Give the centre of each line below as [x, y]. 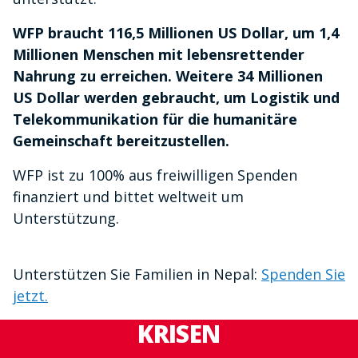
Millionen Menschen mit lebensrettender [159, 55]
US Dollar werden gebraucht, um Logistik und [176, 98]
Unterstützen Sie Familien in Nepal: [137, 274]
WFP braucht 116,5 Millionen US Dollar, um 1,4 [176, 33]
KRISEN [179, 334]
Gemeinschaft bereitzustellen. [123, 141]
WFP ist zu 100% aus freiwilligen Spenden [155, 175]
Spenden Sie [303, 274]
